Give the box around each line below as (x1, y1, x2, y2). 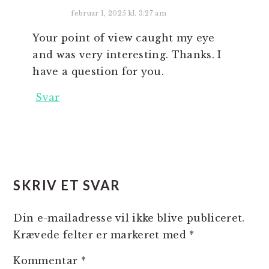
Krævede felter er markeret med (13, 229, 190, 241)
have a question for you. (32, 65, 165, 77)
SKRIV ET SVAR (13, 177, 121, 193)
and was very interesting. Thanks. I (32, 49, 222, 61)
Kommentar (13, 255, 81, 267)
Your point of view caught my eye (32, 32, 215, 44)
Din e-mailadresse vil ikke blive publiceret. (13, 212, 245, 224)
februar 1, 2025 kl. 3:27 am (71, 9, 167, 17)
